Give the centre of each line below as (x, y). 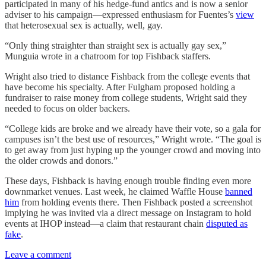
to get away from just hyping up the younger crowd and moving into (133, 150)
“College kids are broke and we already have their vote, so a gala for (133, 128)
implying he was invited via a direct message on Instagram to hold (128, 213)
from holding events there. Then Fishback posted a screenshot (136, 202)
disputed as (227, 223)
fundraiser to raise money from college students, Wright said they (126, 97)
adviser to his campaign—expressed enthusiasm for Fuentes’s (120, 14)
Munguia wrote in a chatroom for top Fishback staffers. (108, 56)
